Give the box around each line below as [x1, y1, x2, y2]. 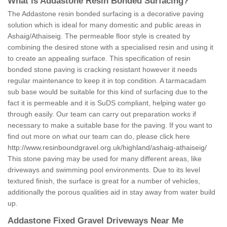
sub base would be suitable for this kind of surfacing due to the [8, 88, 208, 96]
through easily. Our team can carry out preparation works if [8, 110, 196, 119]
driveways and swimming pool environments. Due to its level [8, 166, 200, 174]
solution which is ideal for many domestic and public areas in [8, 21, 201, 29]
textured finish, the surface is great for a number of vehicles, [8, 177, 200, 185]
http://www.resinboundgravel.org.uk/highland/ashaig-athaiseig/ [8, 143, 207, 152]
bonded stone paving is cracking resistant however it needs [8, 65, 197, 74]
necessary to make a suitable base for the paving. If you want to [8, 121, 212, 130]
